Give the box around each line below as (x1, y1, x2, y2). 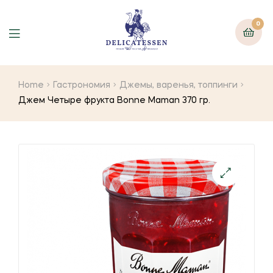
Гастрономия (53, 80, 111, 90)
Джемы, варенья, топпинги (119, 80, 238, 90)
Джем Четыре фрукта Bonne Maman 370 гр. (18, 96, 210, 105)
